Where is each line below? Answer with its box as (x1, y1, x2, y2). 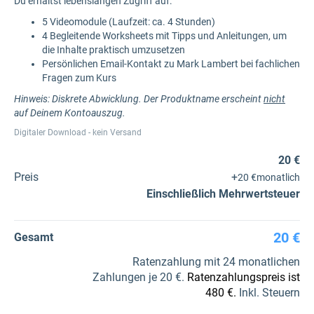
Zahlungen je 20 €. (93, 271, 187, 284)
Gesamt (14, 231, 53, 244)
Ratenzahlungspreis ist (187, 271, 300, 284)
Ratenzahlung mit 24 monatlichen (132, 255, 300, 268)
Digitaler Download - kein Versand (14, 128, 142, 137)
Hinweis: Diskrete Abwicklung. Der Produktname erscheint (14, 93, 264, 104)
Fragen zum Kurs (42, 72, 116, 83)
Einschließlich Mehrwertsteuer (146, 187, 300, 200)
